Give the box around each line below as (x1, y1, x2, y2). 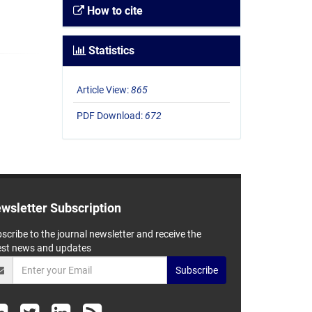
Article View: (76, 84, 131, 96)
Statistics (85, 44, 134, 58)
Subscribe (175, 264, 219, 276)
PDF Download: (76, 110, 145, 122)
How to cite (84, 4, 143, 18)
